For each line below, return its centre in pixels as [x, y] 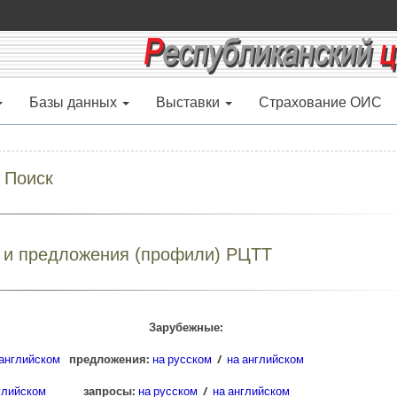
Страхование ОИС [320, 102]
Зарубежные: [186, 327]
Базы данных [73, 102]
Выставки [188, 102]
